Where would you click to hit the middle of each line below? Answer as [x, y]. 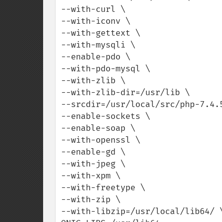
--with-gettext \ [101, 33]
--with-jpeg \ [93, 164]
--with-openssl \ [101, 140]
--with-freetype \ [103, 188]
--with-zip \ [91, 199]
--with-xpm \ [91, 176]
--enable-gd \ [93, 152]
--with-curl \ [93, 9]
